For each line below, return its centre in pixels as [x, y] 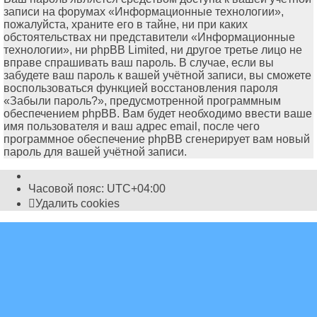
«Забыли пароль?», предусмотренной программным [142, 101]
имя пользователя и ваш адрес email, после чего [132, 127]
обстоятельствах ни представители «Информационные [149, 38]
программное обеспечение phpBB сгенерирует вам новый [157, 139]
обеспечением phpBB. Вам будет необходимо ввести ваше [158, 114]
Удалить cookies [77, 204]
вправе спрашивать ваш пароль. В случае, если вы [139, 63]
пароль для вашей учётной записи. [95, 152]
